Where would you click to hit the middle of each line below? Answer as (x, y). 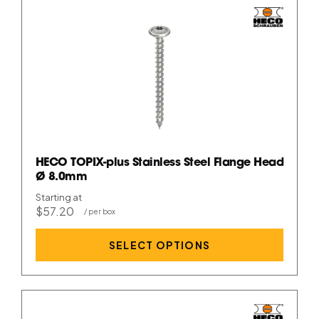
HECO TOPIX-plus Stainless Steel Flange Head (159, 163)
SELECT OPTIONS (159, 245)
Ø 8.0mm (61, 177)
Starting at (58, 197)
